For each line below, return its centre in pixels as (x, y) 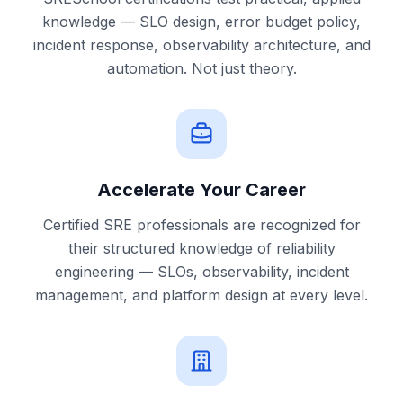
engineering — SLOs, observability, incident (201, 272)
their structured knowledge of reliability (201, 248)
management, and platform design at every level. (201, 295)
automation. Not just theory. (201, 68)
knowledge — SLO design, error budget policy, (201, 22)
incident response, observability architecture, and (201, 45)
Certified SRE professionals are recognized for (201, 225)
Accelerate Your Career (201, 190)
